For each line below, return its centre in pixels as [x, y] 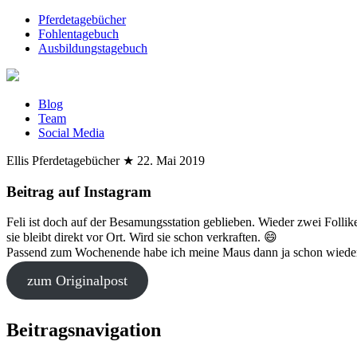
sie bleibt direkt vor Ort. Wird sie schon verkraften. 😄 [142, 237]
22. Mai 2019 [171, 161]
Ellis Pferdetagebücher [63, 161]
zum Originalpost [77, 281]
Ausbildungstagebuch [93, 48]
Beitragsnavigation [84, 330]
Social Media [71, 133]
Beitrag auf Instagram [79, 191]
